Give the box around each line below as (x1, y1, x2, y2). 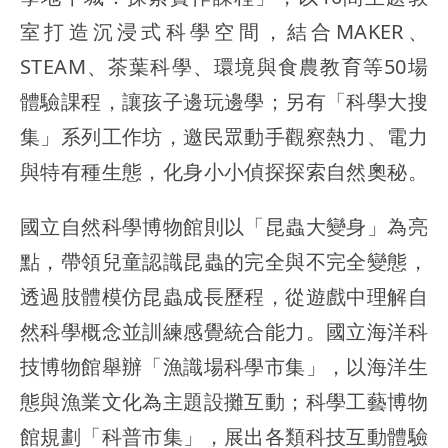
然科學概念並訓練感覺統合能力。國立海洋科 (20, 317, 428, 345)
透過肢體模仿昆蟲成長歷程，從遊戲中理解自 (20, 282, 428, 310)
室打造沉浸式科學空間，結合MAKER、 (20, 17, 428, 45)
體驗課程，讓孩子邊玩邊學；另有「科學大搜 (20, 87, 428, 115)
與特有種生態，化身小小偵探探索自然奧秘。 (20, 157, 428, 185)
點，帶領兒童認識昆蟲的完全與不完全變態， (20, 247, 428, 275)
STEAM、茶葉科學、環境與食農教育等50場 (20, 52, 428, 80)
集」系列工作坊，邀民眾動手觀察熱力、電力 (20, 122, 428, 150)
